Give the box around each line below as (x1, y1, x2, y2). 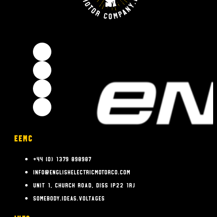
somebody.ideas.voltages (33, 194, 105, 202)
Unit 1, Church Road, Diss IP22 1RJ (33, 181, 135, 189)
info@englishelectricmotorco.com (33, 168, 130, 176)
